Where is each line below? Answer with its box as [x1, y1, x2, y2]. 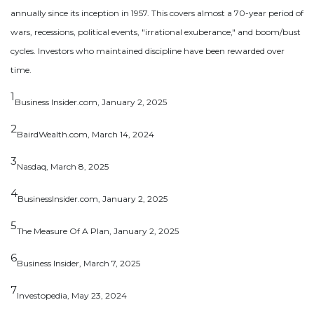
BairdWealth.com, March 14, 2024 [17, 128, 154, 139]
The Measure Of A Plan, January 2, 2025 [17, 225, 179, 236]
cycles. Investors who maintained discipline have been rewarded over [11, 45, 285, 56]
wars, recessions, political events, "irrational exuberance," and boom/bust [11, 26, 301, 37]
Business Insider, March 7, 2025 [17, 257, 140, 268]
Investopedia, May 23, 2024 [17, 289, 127, 301]
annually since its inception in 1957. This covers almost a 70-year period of [11, 7, 303, 18]
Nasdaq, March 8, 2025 [17, 161, 109, 172]
